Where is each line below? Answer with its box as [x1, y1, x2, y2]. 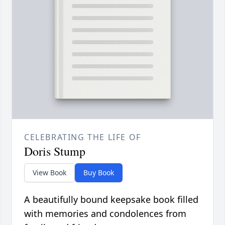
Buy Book [83, 168, 114, 178]
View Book [33, 168, 66, 178]
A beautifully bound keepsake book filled [24, 193, 198, 206]
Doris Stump [24, 143, 85, 160]
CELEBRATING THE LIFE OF [24, 132, 141, 143]
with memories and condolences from [24, 207, 186, 220]
